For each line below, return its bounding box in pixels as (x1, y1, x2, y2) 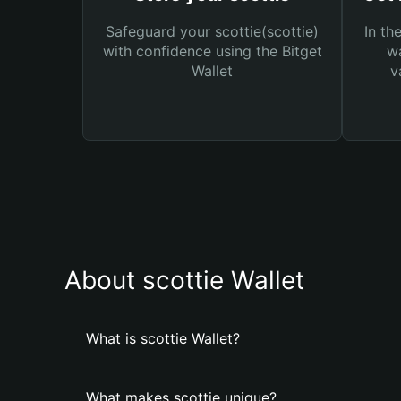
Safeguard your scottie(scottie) (106, 22, 319, 40)
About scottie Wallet (64, 265, 304, 295)
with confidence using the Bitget (102, 42, 322, 60)
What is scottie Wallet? (86, 329, 240, 347)
